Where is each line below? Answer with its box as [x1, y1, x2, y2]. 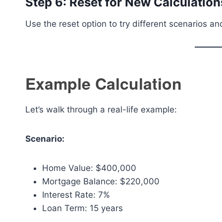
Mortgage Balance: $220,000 [42, 176, 160, 186]
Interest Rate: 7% [42, 190, 110, 200]
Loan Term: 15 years [42, 203, 123, 213]
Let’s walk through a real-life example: [25, 105, 177, 114]
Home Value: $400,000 [42, 163, 136, 173]
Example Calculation [25, 72, 182, 95]
